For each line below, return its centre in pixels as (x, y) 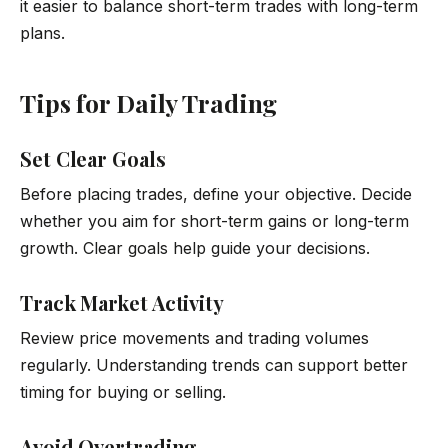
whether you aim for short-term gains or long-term (214, 221)
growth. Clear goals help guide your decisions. (195, 248)
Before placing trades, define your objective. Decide (216, 194)
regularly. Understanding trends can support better (214, 365)
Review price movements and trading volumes (194, 338)
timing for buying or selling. (123, 392)
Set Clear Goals (93, 159)
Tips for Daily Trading (149, 103)
